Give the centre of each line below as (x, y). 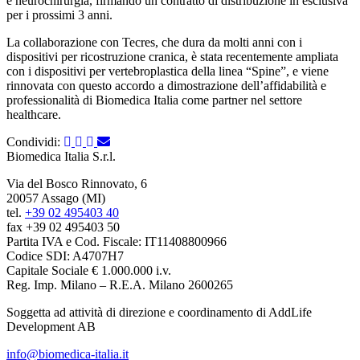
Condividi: (35, 141)
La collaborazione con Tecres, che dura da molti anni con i (154, 42)
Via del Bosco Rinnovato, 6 (77, 183)
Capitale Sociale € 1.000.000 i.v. (89, 270)
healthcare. (34, 114)
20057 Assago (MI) (56, 198)
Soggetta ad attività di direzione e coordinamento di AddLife (159, 312)
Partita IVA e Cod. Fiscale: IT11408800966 (117, 241)
